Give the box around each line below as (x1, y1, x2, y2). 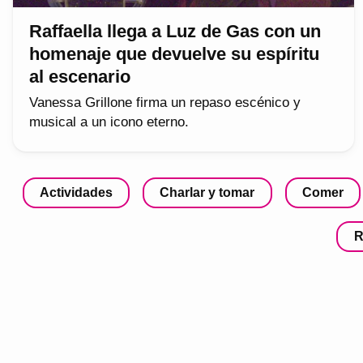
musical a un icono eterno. (29, 113, 189, 130)
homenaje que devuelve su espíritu (29, 43, 319, 64)
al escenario (29, 66, 130, 87)
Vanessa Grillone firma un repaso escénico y (29, 94, 301, 110)
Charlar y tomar (160, 185, 255, 199)
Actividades (40, 185, 113, 199)
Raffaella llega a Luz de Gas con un (29, 20, 321, 41)
